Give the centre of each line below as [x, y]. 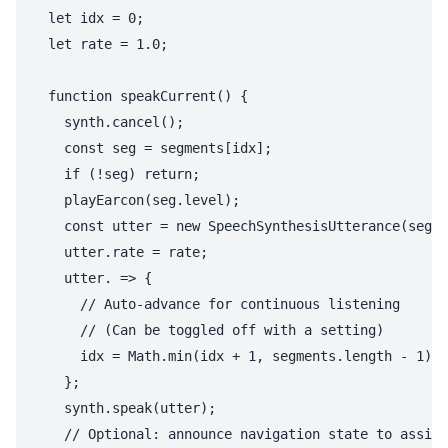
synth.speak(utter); [124, 408]
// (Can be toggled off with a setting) [208, 330]
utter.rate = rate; [120, 252]
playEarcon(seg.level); [136, 200]
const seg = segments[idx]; [152, 148]
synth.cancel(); [108, 122]
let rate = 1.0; [100, 44]
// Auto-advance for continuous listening [216, 304]
